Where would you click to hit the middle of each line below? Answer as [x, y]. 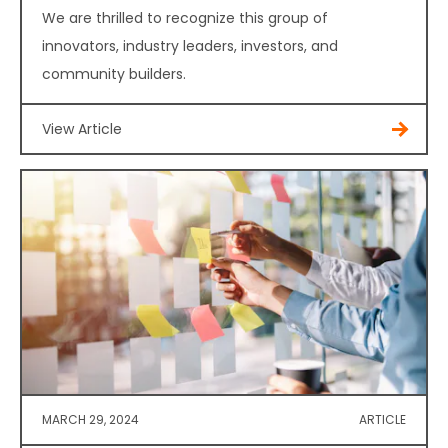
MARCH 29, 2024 [90, 419]
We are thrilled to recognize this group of [185, 18]
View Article [82, 129]
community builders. [114, 74]
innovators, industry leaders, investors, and [190, 46]
